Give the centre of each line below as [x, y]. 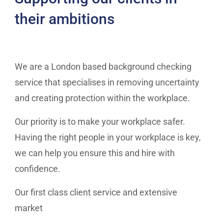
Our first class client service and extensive [96, 192]
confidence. [38, 168]
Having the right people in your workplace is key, [108, 137]
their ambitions [65, 19]
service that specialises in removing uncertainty [107, 82]
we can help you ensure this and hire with [95, 153]
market [29, 208]
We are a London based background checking [103, 66]
